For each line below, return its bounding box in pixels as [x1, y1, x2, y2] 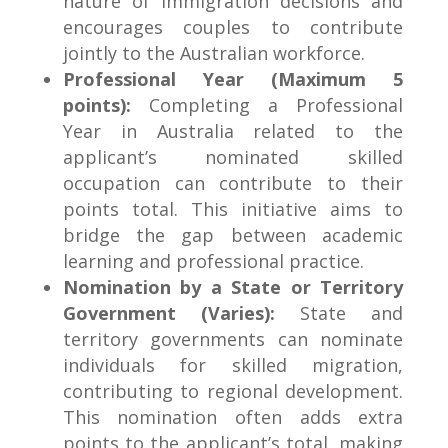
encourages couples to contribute [62, 15, 404, 40]
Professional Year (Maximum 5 [62, 67, 404, 92]
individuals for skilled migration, [62, 353, 404, 378]
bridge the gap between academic [62, 223, 404, 248]
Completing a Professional [130, 93, 404, 118]
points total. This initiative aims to [62, 197, 404, 222]
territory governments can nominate [62, 327, 404, 352]
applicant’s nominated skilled [62, 145, 404, 170]
